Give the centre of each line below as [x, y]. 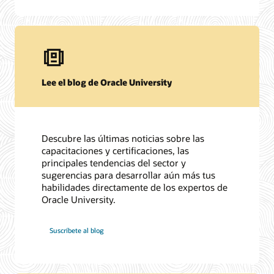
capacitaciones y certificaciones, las [116, 150]
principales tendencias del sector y [114, 162]
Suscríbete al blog [77, 231]
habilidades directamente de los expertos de [135, 187]
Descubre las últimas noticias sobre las [123, 138]
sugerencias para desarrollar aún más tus [129, 175]
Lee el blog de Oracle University [107, 83]
